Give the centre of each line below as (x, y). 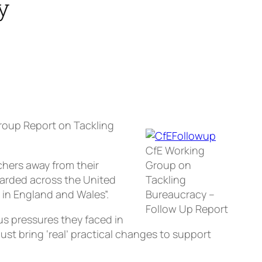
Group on (168, 165)
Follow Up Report (187, 209)
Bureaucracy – (180, 194)
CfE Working (175, 151)
